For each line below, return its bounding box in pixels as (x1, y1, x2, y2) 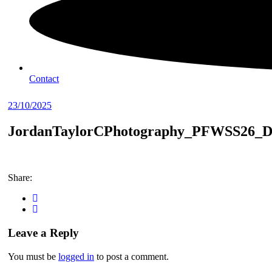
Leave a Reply (8, 226, 79, 239)
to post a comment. (94, 251, 169, 262)
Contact (29, 73, 59, 84)
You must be (8, 251, 58, 262)
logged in (58, 251, 94, 262)
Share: (8, 172, 32, 183)
